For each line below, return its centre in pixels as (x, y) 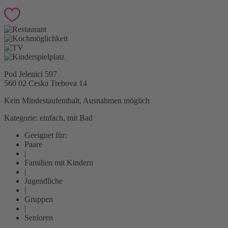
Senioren (39, 218)
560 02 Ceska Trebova (41, 83)
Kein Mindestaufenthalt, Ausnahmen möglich (77, 101)
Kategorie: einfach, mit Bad (48, 118)
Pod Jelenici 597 (31, 74)
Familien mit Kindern (59, 163)
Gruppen (39, 199)
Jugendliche (44, 181)
